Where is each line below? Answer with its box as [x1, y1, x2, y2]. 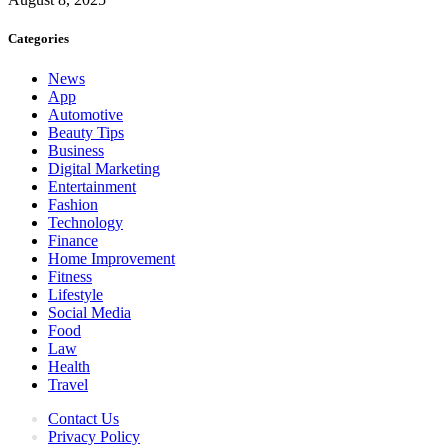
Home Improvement [48, 249, 175, 267]
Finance [48, 231, 98, 249]
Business [48, 141, 104, 159]
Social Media [48, 303, 131, 321]
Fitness [48, 267, 92, 285]
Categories [8, 31, 69, 47]
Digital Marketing [48, 159, 160, 177]
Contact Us [48, 409, 119, 427]
